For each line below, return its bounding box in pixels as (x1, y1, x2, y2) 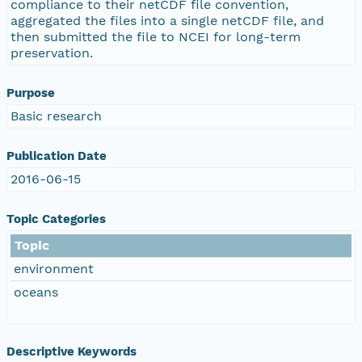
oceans (14, 284, 58, 300)
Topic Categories (6, 211, 106, 226)
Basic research (11, 107, 102, 124)
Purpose (6, 85, 55, 100)
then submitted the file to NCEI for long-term (11, 28, 301, 44)
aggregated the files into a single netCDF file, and (11, 12, 324, 28)
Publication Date (6, 148, 107, 163)
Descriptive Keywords (6, 343, 137, 359)
